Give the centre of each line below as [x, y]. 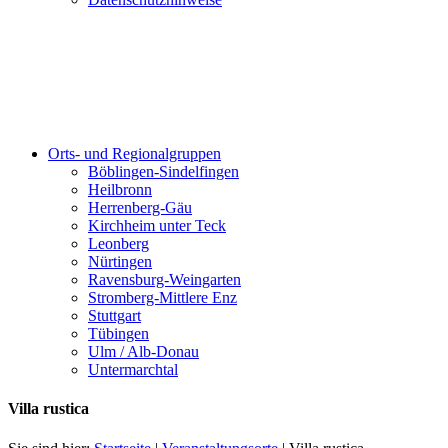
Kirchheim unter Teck [157, 225]
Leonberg [118, 243]
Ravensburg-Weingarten [164, 279]
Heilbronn [120, 189]
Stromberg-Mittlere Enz [162, 297]
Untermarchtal [133, 369]
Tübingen [118, 333]
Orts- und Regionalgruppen [134, 153]
